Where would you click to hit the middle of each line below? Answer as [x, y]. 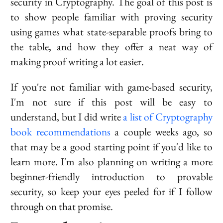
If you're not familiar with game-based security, [111, 87]
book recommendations [60, 131]
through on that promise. [62, 206]
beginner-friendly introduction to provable [111, 176]
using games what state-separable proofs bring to [111, 31]
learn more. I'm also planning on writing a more [111, 161]
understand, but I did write [67, 116]
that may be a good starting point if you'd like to [111, 146]
